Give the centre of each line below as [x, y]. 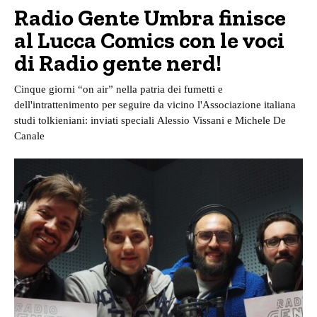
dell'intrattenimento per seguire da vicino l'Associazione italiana [155, 105]
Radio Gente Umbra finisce [150, 18]
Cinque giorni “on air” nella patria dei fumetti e [119, 90]
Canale [29, 136]
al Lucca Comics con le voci [149, 41]
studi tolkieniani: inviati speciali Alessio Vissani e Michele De [150, 121]
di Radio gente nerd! [118, 63]
